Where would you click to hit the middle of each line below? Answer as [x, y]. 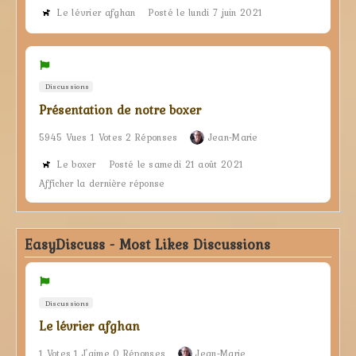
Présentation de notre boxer [120, 110]
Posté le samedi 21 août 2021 [176, 165]
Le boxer [76, 165]
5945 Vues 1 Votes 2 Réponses [108, 138]
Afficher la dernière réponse [102, 184]
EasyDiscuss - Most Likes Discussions [147, 245]
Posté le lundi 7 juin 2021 [205, 12]
